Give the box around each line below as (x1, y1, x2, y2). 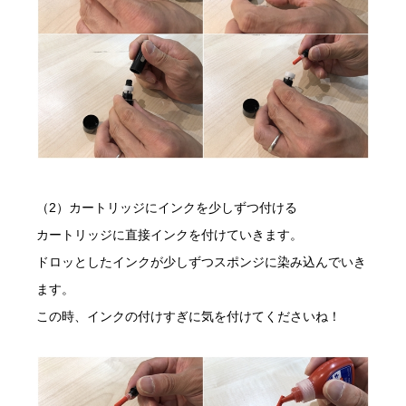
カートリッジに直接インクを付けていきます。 (36, 227, 303, 243)
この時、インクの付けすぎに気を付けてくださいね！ (36, 309, 341, 324)
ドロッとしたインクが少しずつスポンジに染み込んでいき (36, 255, 366, 270)
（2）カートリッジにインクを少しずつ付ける (36, 200, 297, 216)
